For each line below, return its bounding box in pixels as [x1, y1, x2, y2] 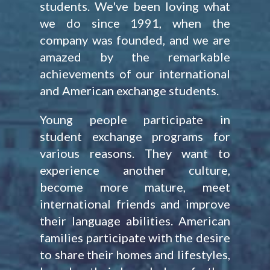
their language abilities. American [40, 213, 230, 228]
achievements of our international [40, 66, 230, 81]
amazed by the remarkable [40, 49, 230, 64]
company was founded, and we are [40, 33, 230, 47]
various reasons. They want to [40, 146, 230, 160]
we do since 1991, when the [40, 16, 230, 30]
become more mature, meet [40, 180, 230, 194]
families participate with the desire [40, 230, 230, 245]
